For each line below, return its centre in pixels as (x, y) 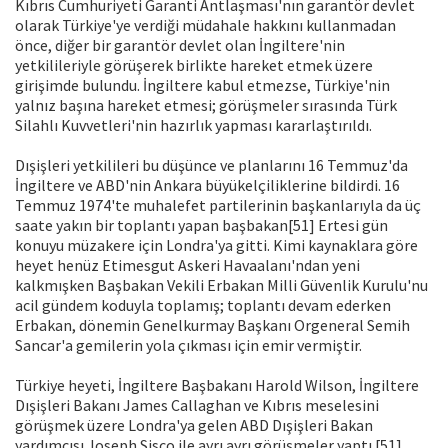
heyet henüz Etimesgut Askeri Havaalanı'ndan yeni (187, 265)
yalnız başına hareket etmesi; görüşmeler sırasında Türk (206, 105)
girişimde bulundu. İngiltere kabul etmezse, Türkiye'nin (202, 85)
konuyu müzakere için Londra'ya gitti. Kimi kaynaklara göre (216, 245)
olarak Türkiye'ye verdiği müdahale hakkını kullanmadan (205, 25)
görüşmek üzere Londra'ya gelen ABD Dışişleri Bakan (194, 425)
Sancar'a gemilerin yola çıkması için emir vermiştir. (188, 345)
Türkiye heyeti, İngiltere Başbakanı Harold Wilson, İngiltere (217, 385)
